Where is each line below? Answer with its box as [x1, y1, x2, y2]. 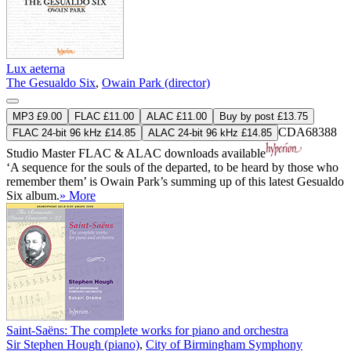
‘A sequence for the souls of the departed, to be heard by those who [6, 161, 338, 175]
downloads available [161, 147, 266, 161]
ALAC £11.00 [147, 110, 207, 123]
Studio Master [6, 147, 78, 161]
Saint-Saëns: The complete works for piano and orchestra [6, 324, 288, 338]
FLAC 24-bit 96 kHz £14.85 [13, 127, 136, 139]
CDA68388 [278, 125, 337, 139]
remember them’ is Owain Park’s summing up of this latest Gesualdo [6, 175, 344, 189]
